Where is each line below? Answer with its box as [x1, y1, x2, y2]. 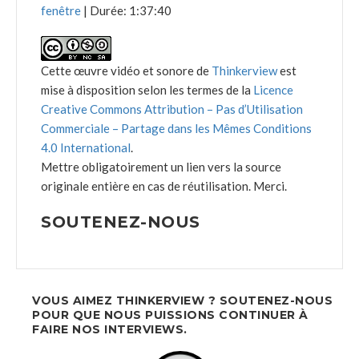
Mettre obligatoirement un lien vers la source [41, 159, 281, 175]
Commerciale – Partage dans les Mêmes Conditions [41, 121, 312, 136]
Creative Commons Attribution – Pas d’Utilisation [41, 102, 303, 117]
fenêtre [41, 3, 81, 18]
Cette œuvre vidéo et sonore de [41, 63, 212, 79]
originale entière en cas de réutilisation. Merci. [41, 179, 287, 194]
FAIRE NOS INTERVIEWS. [32, 322, 188, 337]
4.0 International [41, 140, 131, 155]
